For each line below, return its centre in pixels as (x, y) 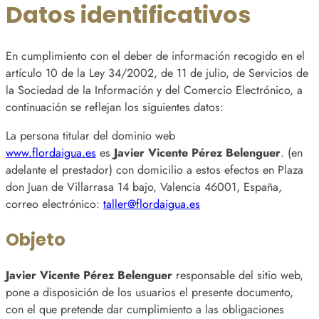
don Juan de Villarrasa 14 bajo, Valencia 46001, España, (144, 187)
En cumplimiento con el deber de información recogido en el (155, 56)
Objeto (36, 240)
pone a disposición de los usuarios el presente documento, (150, 293)
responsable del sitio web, (238, 276)
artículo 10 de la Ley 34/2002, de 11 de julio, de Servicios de (157, 73)
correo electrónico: (54, 204)
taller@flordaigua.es (152, 204)
